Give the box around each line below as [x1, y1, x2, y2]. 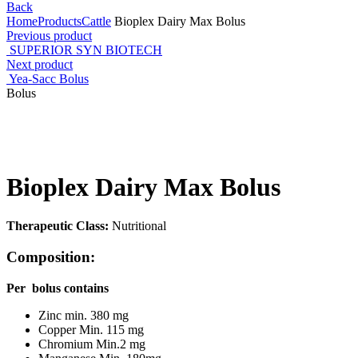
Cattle [82, 14, 111, 29]
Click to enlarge [6, 141, 86, 155]
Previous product [6, 29, 92, 43]
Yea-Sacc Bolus [9, 72, 89, 86]
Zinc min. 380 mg [38, 308, 129, 322]
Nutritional [112, 219, 166, 233]
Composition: [6, 249, 95, 266]
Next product [6, 58, 73, 72]
